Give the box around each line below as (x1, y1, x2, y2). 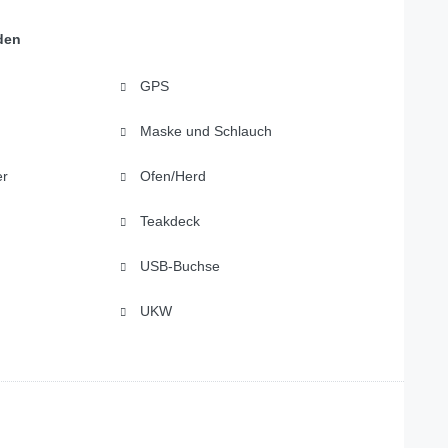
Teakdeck (135, 212, 200, 229)
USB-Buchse (135, 257, 220, 274)
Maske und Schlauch (135, 122, 272, 139)
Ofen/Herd (135, 167, 206, 184)
